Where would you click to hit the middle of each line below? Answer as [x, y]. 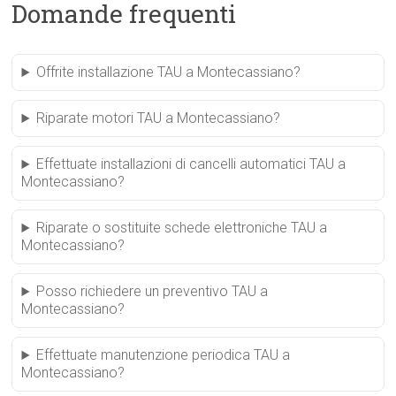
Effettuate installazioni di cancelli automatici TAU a [191, 164]
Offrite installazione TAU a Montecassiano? [169, 72]
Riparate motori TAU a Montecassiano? [159, 118]
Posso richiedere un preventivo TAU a [152, 292]
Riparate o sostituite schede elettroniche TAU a [182, 228]
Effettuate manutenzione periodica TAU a [164, 355]
